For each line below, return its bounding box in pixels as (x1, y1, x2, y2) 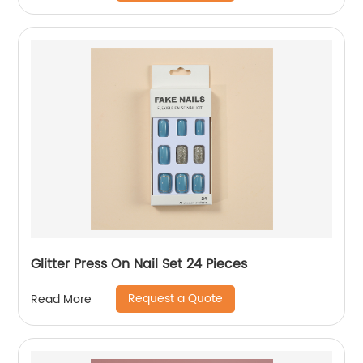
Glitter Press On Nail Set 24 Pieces (31, 254, 248, 275)
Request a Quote (128, 289, 224, 309)
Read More (31, 289, 92, 309)
